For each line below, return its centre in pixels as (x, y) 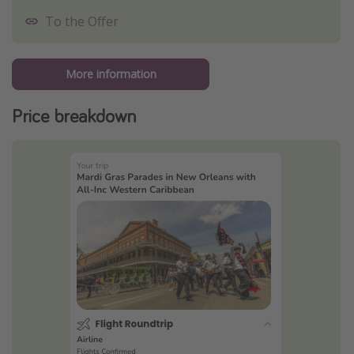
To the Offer (82, 21)
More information (111, 74)
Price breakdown (74, 116)
